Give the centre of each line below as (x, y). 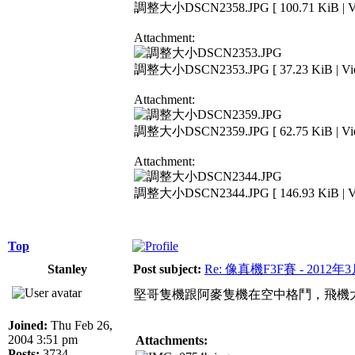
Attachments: (172, 340)
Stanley (67, 269)
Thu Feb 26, (80, 325)
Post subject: (167, 269)
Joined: (28, 325)
